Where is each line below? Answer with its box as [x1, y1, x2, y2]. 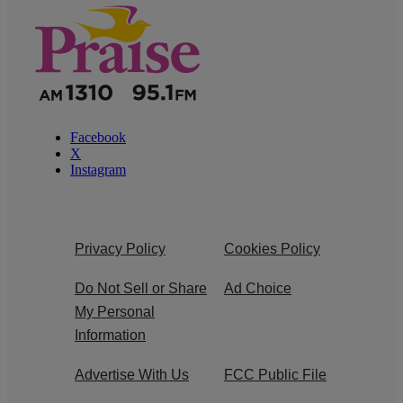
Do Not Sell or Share [75, 281, 207, 297]
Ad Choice [224, 281, 291, 297]
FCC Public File [224, 367, 327, 383]
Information [75, 327, 146, 344]
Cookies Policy [224, 241, 320, 257]
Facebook [70, 130, 126, 146]
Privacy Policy [75, 241, 166, 257]
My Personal [75, 304, 155, 320]
